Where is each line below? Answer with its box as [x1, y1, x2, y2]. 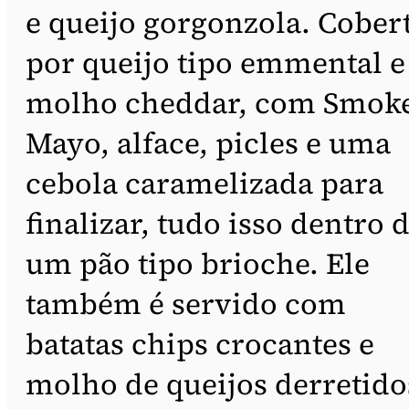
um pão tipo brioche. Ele [26, 243, 370, 284]
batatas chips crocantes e [26, 323, 374, 364]
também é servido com [26, 283, 346, 324]
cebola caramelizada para [26, 163, 383, 204]
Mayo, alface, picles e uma [26, 122, 391, 163]
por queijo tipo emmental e [26, 42, 405, 83]
